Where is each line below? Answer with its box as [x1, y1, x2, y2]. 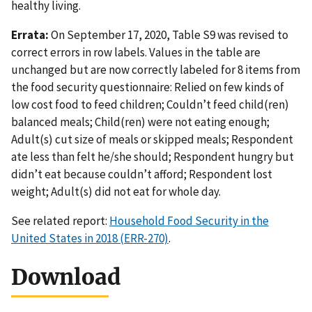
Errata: [11, 27, 49, 43]
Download [11, 263, 120, 292]
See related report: [11, 213, 109, 229]
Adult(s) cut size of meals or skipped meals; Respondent [11, 132, 293, 148]
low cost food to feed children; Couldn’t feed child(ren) [11, 97, 289, 113]
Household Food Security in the [109, 213, 269, 229]
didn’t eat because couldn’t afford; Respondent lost [11, 166, 272, 182]
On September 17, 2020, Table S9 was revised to [49, 27, 288, 43]
